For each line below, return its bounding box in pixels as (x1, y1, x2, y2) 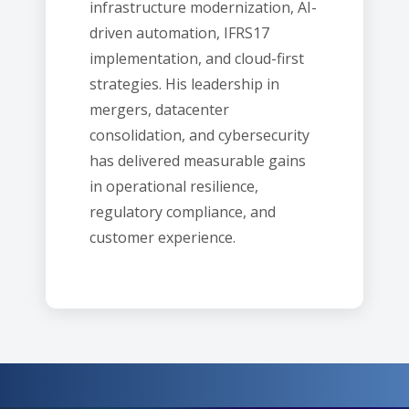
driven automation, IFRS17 (89, 23, 269, 43)
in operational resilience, (89, 176, 258, 196)
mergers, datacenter (89, 100, 229, 120)
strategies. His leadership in (89, 74, 279, 94)
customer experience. (89, 227, 236, 247)
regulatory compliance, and (89, 202, 276, 222)
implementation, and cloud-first (89, 48, 304, 68)
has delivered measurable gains (89, 151, 306, 171)
